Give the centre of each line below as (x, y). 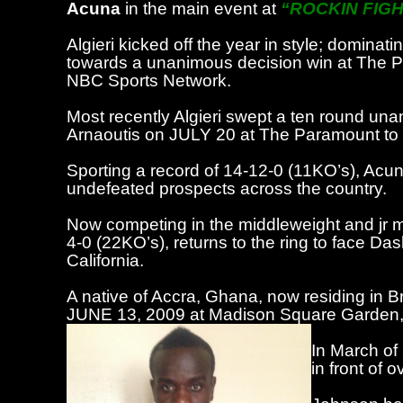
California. (106, 260)
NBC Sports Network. (149, 81)
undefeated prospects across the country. (227, 188)
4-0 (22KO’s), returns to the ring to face (219, 242)
